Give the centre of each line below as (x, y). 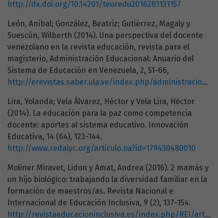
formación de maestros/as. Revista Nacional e (90, 191)
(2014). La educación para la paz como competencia (100, 113)
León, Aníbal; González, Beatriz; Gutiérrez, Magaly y (99, 24)
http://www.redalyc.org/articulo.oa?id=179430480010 (101, 148)
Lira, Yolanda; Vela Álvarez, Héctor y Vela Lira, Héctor (101, 102)
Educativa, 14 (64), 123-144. (55, 137)
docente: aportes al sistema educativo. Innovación (98, 125)
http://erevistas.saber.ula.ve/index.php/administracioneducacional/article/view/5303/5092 (105, 82)
